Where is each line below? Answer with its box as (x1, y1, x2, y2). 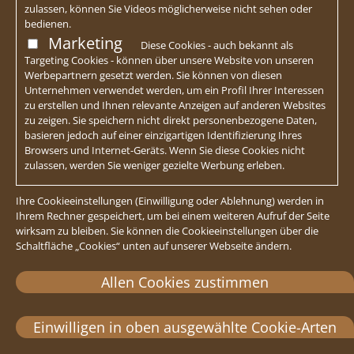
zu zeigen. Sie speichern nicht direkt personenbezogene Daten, (24, 112, 317, 127)
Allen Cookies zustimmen (101, 272, 269, 292)
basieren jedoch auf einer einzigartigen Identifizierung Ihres (24, 127, 302, 142)
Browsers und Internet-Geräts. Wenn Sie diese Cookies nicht (24, 142, 305, 157)
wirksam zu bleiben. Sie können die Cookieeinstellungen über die (16, 223, 318, 238)
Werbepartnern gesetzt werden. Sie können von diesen (24, 67, 282, 82)
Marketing (48, 32, 123, 54)
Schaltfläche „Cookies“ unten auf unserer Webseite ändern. (16, 238, 292, 253)
